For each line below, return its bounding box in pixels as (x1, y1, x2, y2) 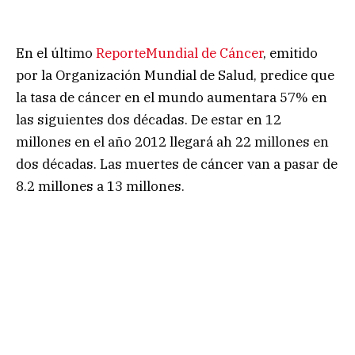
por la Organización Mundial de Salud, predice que (16, 67, 334, 84)
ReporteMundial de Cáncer (96, 44, 263, 62)
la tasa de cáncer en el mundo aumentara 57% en (16, 89, 327, 106)
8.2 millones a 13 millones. (16, 177, 185, 195)
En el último (16, 44, 96, 62)
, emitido (263, 44, 318, 62)
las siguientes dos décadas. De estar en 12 (16, 111, 281, 128)
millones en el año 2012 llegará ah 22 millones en (16, 133, 329, 151)
